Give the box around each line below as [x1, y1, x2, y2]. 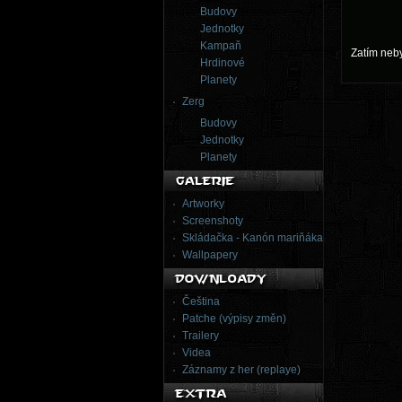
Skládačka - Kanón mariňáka [182, 232, 323, 244]
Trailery [182, 329, 219, 342]
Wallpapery [182, 249, 238, 261]
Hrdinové [200, 57, 245, 69]
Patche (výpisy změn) [182, 312, 286, 325]
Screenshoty [182, 214, 243, 227]
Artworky [182, 197, 224, 210]
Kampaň [200, 39, 241, 52]
